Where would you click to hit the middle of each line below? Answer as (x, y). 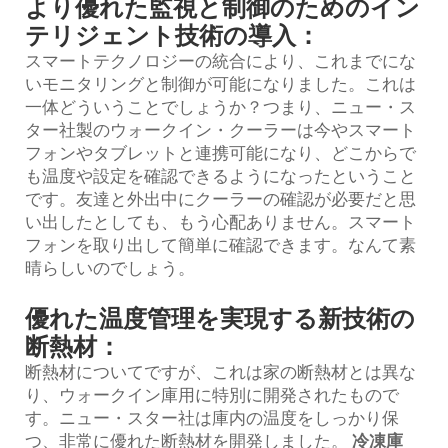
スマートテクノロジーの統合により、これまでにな (220, 60)
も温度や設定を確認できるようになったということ (220, 175)
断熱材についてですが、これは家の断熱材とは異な (220, 371)
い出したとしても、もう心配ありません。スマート (220, 221)
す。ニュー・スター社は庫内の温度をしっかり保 (212, 417)
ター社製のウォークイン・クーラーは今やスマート (220, 129)
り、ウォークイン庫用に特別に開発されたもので (212, 394)
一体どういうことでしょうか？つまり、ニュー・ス (220, 106)
